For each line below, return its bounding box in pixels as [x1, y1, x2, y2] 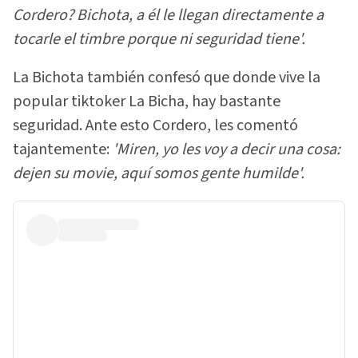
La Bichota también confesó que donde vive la [13, 66, 320, 89]
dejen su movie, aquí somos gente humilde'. [13, 162, 304, 185]
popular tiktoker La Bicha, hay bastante [13, 90, 280, 113]
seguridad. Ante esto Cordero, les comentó [13, 114, 298, 137]
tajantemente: [13, 138, 109, 161]
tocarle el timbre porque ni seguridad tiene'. [13, 27, 305, 50]
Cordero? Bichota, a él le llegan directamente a [13, 3, 324, 26]
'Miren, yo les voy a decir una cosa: [109, 138, 340, 161]
